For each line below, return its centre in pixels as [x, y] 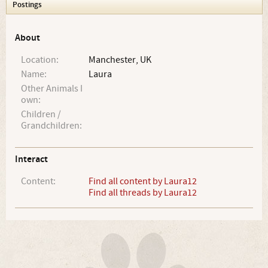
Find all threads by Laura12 [143, 193]
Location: [40, 60]
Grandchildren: [51, 126]
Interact [31, 159]
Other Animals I [52, 89]
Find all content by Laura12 [143, 181]
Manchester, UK [120, 60]
